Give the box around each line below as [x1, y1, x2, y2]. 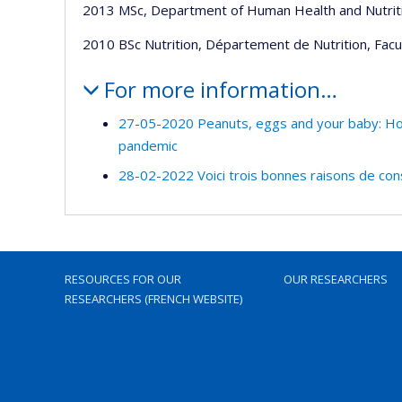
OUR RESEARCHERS [284, 271, 388, 287]
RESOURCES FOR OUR [65, 271, 181, 287]
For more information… [103, 74, 337, 104]
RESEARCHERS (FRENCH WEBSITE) [65, 291, 242, 307]
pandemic [118, 136, 178, 154]
